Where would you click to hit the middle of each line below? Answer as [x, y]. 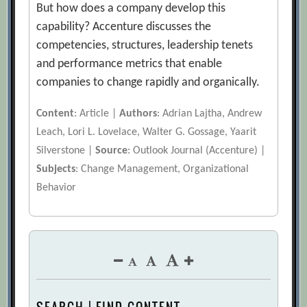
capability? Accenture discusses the [124, 27]
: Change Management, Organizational [162, 170]
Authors [138, 114]
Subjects [56, 170]
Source [112, 151]
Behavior [57, 188]
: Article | [97, 114]
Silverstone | [66, 151]
